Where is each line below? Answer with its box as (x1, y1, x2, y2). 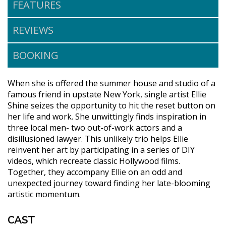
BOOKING (13, 48, 59, 62)
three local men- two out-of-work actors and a (8, 122, 182, 133)
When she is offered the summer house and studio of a (8, 77, 215, 89)
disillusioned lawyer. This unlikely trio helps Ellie (8, 133, 188, 144)
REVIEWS (13, 23, 53, 37)
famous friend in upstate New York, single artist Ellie (8, 88, 206, 100)
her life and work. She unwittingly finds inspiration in (8, 110, 206, 122)
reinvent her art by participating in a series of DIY (8, 144, 195, 155)
